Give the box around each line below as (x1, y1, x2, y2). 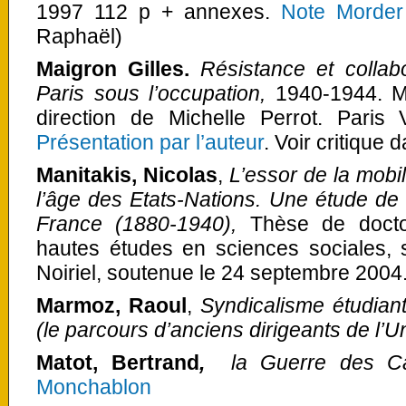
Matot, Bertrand (36, 351, 199, 374)
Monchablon (36, 375, 151, 399)
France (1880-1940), (36, 211, 250, 236)
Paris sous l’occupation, (36, 81, 266, 105)
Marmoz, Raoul (36, 293, 187, 317)
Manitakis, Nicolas (36, 162, 217, 187)
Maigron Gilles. (36, 56, 190, 81)
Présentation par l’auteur (36, 130, 264, 154)
